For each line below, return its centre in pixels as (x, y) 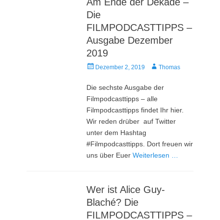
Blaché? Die (113, 202)
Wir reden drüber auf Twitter (131, 121)
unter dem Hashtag (117, 132)
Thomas (170, 67)
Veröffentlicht (103, 66)
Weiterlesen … (156, 155)
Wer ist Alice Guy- (126, 189)
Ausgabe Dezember (130, 40)
